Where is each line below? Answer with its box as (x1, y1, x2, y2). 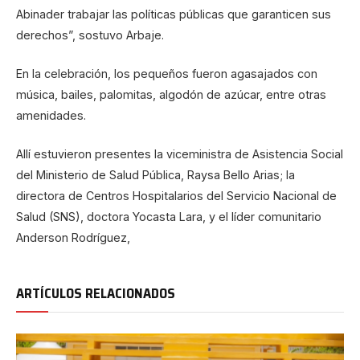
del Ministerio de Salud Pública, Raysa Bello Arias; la (16, 168, 295, 182)
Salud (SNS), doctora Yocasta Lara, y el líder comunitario (16, 210, 321, 224)
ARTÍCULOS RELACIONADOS (16, 283, 175, 305)
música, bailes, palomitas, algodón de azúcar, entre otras (16, 87, 326, 101)
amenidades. (16, 108, 86, 122)
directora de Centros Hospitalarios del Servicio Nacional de (16, 189, 337, 203)
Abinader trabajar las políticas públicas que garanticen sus (16, 6, 331, 21)
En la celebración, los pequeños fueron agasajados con (16, 66, 317, 80)
